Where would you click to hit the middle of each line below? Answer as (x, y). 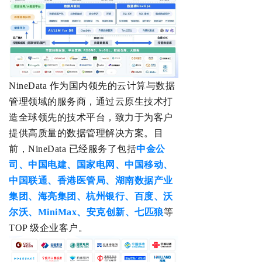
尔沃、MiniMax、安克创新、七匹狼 (86, 212)
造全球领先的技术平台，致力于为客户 (91, 118)
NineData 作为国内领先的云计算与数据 (92, 86)
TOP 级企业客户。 (48, 228)
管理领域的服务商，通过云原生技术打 (91, 102)
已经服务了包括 (102, 149)
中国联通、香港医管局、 (62, 181)
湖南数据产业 (144, 181)
